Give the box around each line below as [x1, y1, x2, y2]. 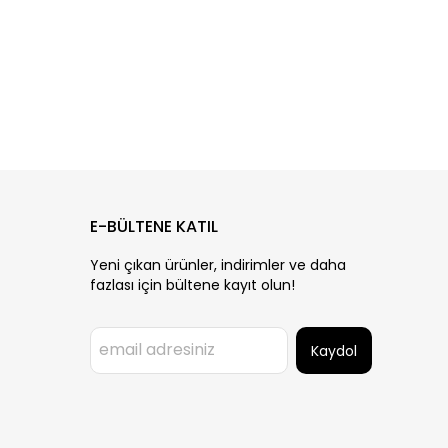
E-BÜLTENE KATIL [90, 215, 218, 238]
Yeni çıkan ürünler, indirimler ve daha [90, 255, 346, 275]
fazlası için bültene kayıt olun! [90, 275, 295, 295]
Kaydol [311, 341, 357, 361]
